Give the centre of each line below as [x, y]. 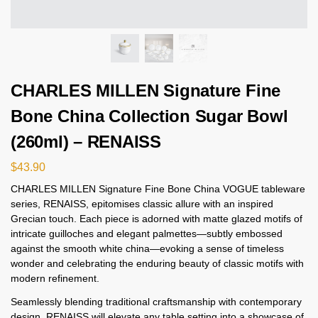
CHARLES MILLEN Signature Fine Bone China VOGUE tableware [158, 188]
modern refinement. [55, 278]
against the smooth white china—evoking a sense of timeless [147, 248]
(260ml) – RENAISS [86, 142]
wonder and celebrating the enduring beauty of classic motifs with [157, 263]
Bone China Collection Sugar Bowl [149, 116]
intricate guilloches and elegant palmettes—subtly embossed [147, 233]
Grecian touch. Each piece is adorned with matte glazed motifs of [157, 218]
